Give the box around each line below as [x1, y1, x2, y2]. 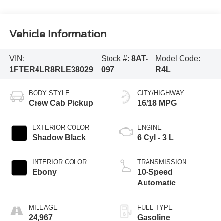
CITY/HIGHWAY [137, 89, 184, 97]
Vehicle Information [9, 28, 107, 40]
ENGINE [137, 123, 162, 131]
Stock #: [101, 54, 131, 63]
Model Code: [155, 54, 201, 63]
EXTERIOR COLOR [32, 123, 89, 131]
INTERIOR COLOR [32, 158, 87, 166]
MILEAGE [28, 203, 58, 211]
